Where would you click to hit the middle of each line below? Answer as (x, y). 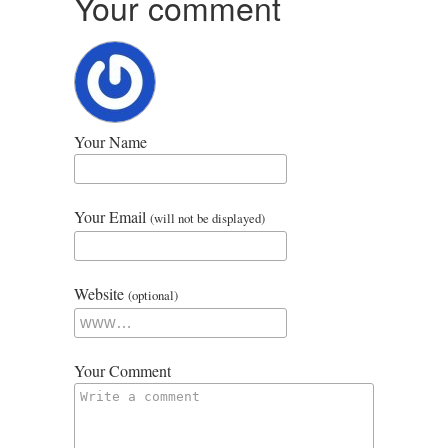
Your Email (112, 216)
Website (101, 293)
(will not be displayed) (207, 218)
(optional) (153, 295)
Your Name (110, 141)
